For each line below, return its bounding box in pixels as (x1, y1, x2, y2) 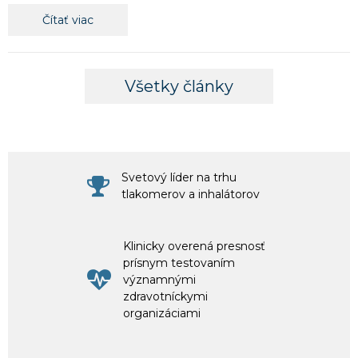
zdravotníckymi (123, 288, 208, 304)
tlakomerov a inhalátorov (121, 186, 260, 201)
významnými (123, 272, 196, 287)
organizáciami (123, 305, 201, 320)
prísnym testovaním (123, 255, 235, 270)
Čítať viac (42, 12, 93, 27)
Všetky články (125, 76, 233, 96)
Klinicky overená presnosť (123, 238, 265, 253)
